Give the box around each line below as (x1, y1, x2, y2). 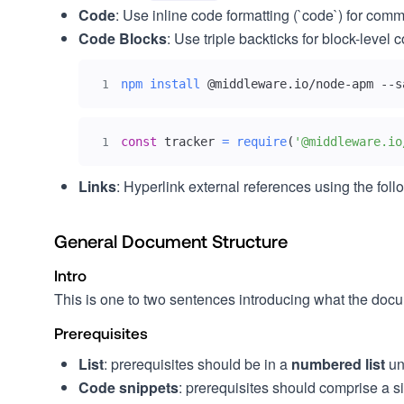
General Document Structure (54, 230, 288, 252)
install (149, 77, 200, 91)
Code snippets (78, 377, 179, 398)
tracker (156, 134, 222, 149)
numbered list (291, 353, 385, 374)
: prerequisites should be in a (104, 353, 291, 374)
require (235, 134, 287, 149)
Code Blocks (78, 28, 167, 49)
